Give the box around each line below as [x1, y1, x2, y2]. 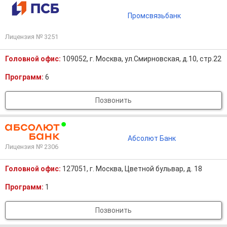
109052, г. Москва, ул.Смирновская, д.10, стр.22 [62, 55, 221, 63]
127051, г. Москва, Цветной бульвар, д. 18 [62, 165, 202, 173]
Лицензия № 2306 [5, 143, 58, 150]
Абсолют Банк [127, 134, 176, 142]
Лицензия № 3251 [5, 33, 58, 41]
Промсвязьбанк [127, 11, 181, 20]
